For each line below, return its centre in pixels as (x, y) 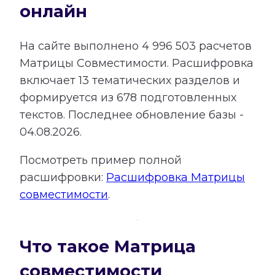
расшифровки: (63, 178)
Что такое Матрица (108, 246)
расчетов (224, 46)
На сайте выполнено (81, 46)
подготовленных (187, 98)
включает (49, 81)
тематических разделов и (165, 81)
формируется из (68, 98)
